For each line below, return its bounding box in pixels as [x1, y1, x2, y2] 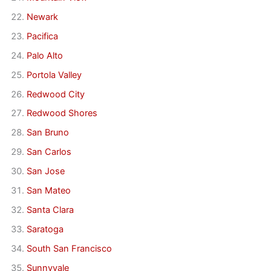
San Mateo [26, 185, 71, 197]
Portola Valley [26, 69, 82, 80]
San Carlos [26, 146, 71, 158]
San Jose [26, 166, 65, 177]
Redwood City [26, 88, 85, 100]
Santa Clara [26, 204, 74, 216]
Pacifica [26, 30, 58, 42]
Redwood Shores [26, 108, 97, 119]
